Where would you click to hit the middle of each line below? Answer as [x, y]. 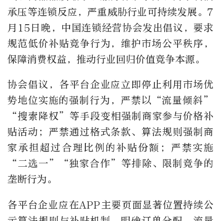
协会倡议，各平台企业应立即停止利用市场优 [110, 85]
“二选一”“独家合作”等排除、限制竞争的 [110, 164]
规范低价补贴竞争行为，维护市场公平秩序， [110, 43]
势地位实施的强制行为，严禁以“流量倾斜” [110, 101]
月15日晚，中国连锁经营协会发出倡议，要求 [110, 28]
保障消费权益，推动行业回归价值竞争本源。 [106, 59]
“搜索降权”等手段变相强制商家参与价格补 [110, 116]
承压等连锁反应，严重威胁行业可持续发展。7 [110, 12]
